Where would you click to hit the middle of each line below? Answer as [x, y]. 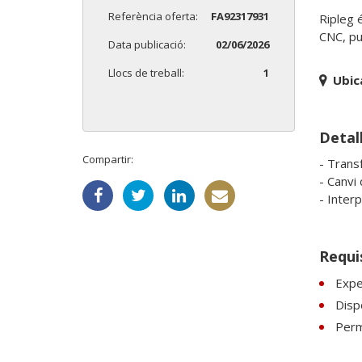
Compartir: [108, 160]
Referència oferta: [153, 17]
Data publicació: [147, 45]
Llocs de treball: [146, 73]
